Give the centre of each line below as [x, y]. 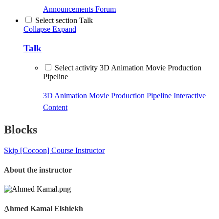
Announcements [69, 9]
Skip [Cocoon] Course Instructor [54, 151]
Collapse [37, 29]
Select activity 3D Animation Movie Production [128, 68]
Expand [64, 29]
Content [55, 108]
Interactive [190, 96]
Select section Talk [64, 20]
